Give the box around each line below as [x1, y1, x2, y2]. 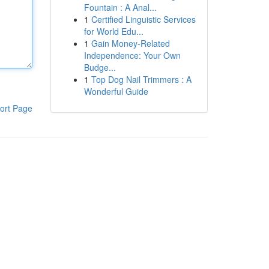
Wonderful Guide [83, 85, 148, 97]
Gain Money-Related [91, 37, 170, 49]
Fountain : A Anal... [83, 1, 157, 13]
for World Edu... [83, 25, 144, 37]
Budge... [83, 61, 116, 73]
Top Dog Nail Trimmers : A [91, 73, 192, 85]
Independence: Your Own [83, 49, 181, 61]
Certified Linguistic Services [91, 13, 196, 25]
